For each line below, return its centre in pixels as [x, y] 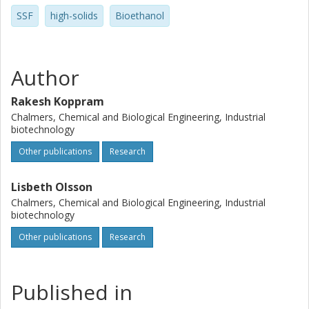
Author [45, 78]
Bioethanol [140, 16]
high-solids [74, 16]
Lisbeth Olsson [52, 187]
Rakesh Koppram [58, 101]
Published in [72, 292]
